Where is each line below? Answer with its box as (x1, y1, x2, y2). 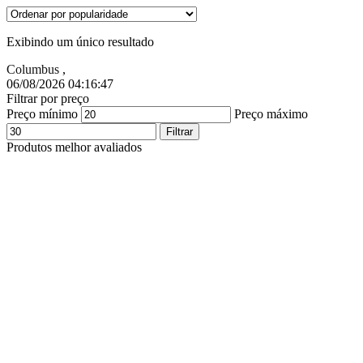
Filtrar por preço (6, 92, 89, 106)
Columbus (6, 62, 59, 77)
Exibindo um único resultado (6, 35, 154, 49)
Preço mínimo (6, 107, 78, 122)
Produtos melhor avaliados (6, 140, 142, 155)
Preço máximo (234, 107, 308, 122)
